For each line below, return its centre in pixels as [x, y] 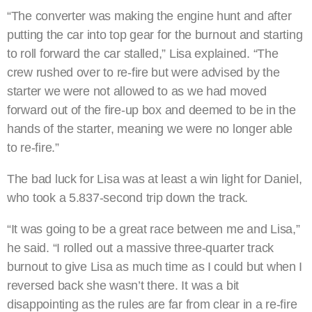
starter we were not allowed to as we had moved [137, 92]
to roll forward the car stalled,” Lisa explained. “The [143, 54]
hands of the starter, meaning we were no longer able [150, 129]
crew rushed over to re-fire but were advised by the [143, 73]
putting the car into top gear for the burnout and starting [155, 35]
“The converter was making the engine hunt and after [149, 16]
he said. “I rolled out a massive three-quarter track [140, 248]
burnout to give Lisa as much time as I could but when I [155, 267]
